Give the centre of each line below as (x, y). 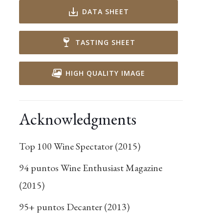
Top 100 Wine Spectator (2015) (80, 146)
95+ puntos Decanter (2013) (75, 207)
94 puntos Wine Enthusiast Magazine (91, 168)
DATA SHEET (105, 11)
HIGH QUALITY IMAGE (106, 73)
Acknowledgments (78, 119)
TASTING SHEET (106, 42)
